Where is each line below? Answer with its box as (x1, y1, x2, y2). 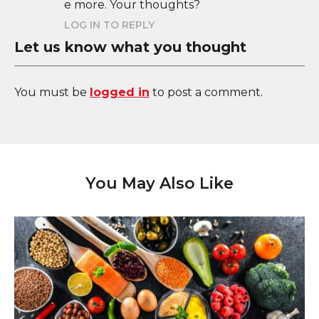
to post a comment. (150, 85, 263, 99)
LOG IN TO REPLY (64, 18, 155, 31)
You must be (14, 85, 90, 99)
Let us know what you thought (14, 38, 246, 56)
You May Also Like (85, 173, 234, 193)
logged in (90, 85, 150, 99)
